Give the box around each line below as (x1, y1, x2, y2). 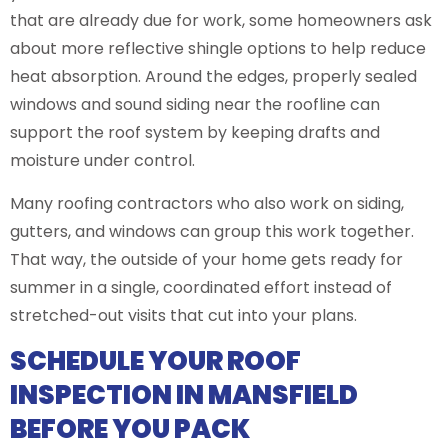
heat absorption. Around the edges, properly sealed (10, 65, 417, 89)
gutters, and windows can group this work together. (10, 219, 414, 243)
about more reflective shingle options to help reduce (10, 37, 426, 61)
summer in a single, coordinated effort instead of (10, 275, 392, 299)
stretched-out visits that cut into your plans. (10, 303, 357, 327)
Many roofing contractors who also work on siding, (10, 191, 404, 215)
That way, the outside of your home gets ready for (10, 247, 403, 271)
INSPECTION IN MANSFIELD (10, 377, 358, 414)
